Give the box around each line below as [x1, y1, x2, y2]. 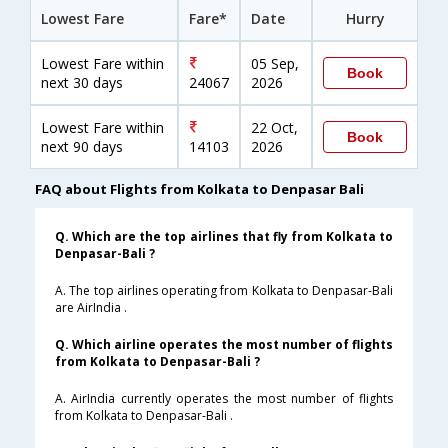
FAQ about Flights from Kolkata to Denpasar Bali [35, 180, 364, 199]
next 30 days [41, 73, 123, 93]
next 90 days [41, 137, 123, 157]
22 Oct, [251, 118, 298, 138]
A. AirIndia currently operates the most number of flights [55, 390, 393, 408]
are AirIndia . [55, 299, 127, 317]
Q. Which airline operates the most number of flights [55, 336, 393, 354]
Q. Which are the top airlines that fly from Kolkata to [55, 228, 393, 246]
